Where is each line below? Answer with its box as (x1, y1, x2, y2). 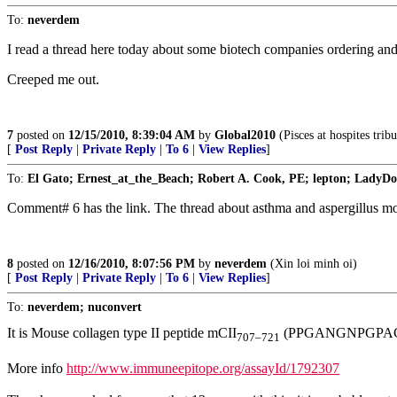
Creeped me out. (7, 72, 99, 87)
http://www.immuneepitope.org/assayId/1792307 (66, 361, 339, 377)
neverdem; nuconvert (27, 300, 142, 314)
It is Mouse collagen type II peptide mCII (7, 325, 237, 340)
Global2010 (214, 128, 276, 142)
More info (7, 361, 66, 377)
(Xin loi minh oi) (267, 257, 357, 270)
